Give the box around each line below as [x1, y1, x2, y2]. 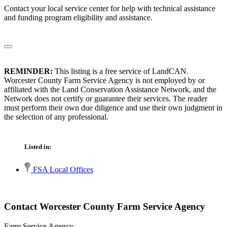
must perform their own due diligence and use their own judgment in [4, 103, 222, 112]
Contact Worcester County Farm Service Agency [4, 201, 205, 212]
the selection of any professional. [4, 112, 108, 122]
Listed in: [24, 143, 51, 151]
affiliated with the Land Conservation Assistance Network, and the [4, 85, 216, 94]
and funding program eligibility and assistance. [4, 13, 153, 22]
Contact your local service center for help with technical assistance [4, 4, 215, 13]
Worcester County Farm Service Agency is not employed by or [4, 76, 205, 85]
